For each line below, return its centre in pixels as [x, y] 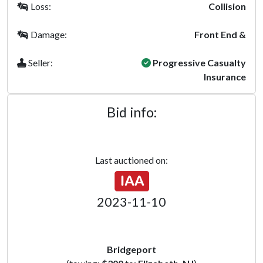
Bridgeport [131, 249]
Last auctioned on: [131, 160]
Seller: [40, 63]
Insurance [225, 77]
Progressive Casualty [198, 63]
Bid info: [131, 112]
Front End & [220, 34]
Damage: [48, 34]
